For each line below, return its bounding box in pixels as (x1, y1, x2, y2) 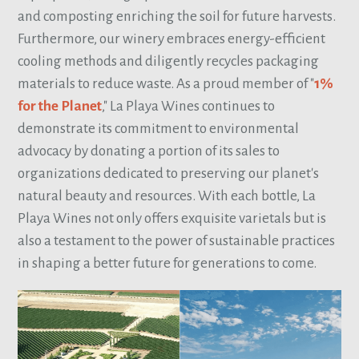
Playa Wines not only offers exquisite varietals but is (18, 210, 327, 226)
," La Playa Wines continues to (102, 98, 276, 114)
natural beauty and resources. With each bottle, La (18, 188, 317, 204)
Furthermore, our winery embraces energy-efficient (18, 30, 326, 46)
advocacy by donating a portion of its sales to (18, 143, 280, 159)
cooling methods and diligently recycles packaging (18, 53, 320, 69)
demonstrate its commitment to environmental (18, 120, 300, 136)
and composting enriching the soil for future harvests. (18, 8, 337, 24)
